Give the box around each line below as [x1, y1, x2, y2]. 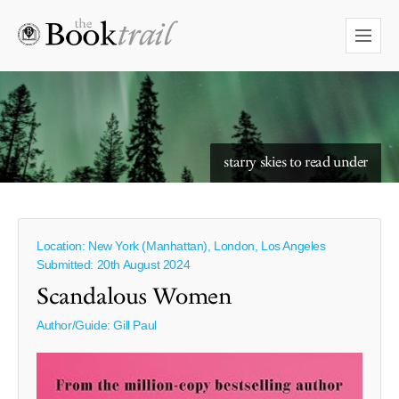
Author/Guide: [37, 318, 114, 332]
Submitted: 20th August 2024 [37, 257, 191, 272]
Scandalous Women [37, 281, 232, 313]
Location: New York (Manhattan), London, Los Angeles [37, 239, 326, 253]
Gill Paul [113, 318, 157, 332]
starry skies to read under [224, 152, 368, 173]
